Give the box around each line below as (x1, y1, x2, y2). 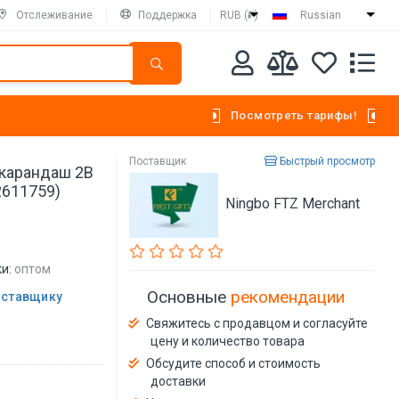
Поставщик (129, 155, 187, 167)
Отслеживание (16, 8, 93, 21)
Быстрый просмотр (276, 155, 375, 167)
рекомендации (231, 287, 346, 308)
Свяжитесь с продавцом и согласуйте (146, 316, 369, 331)
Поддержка (138, 8, 197, 21)
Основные (147, 287, 232, 308)
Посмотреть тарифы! (230, 109, 357, 122)
